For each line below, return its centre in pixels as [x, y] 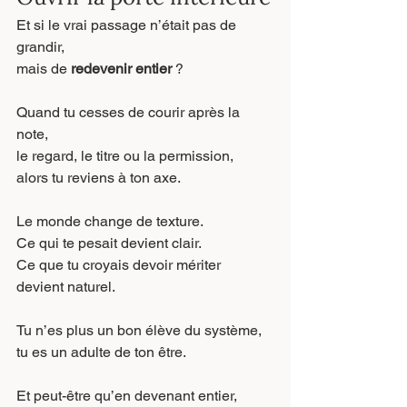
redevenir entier [121, 69]
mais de [44, 69]
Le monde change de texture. [110, 221]
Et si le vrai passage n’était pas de [128, 25]
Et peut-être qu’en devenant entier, [127, 396]
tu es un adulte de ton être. [101, 352]
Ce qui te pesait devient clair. [109, 243]
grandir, [40, 47]
